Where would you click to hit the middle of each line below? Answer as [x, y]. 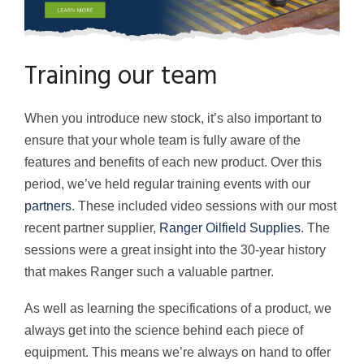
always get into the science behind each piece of [164, 331]
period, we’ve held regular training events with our [167, 184]
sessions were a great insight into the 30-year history [175, 250]
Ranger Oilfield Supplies [230, 228]
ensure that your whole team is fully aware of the [162, 141]
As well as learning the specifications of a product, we [178, 309]
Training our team [121, 77]
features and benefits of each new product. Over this [173, 162]
